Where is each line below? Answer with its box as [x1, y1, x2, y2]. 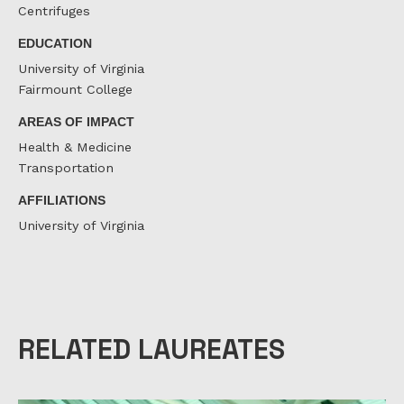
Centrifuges [18, 4, 90, 19]
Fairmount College [18, 82, 133, 97]
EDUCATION [18, 35, 92, 50]
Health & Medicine [18, 140, 132, 155]
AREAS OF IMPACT [18, 114, 134, 129]
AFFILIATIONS [18, 192, 106, 207]
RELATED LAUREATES [18, 332, 285, 368]
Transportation [18, 161, 114, 176]
